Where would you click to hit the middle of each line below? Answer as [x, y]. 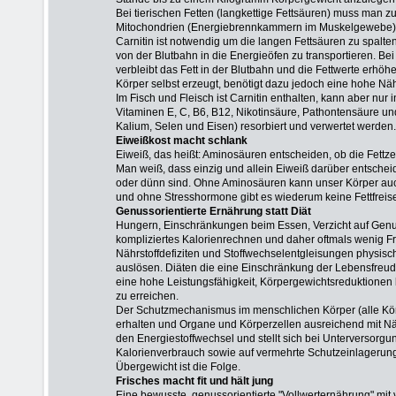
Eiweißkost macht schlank [182, 141]
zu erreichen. [147, 296]
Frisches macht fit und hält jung [194, 381]
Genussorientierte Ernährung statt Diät [213, 211]
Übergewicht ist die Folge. [178, 367]
